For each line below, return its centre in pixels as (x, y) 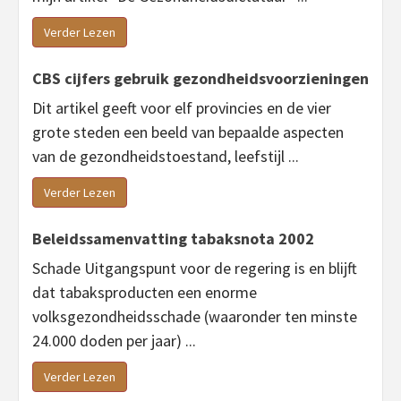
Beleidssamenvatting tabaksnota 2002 (173, 239)
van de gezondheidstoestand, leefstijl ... (166, 157)
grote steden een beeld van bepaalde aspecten (188, 132)
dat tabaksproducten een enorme (145, 293)
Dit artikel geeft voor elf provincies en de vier (182, 108)
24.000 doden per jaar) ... (114, 341)
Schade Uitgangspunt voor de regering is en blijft (195, 269)
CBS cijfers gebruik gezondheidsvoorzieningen (200, 79)
